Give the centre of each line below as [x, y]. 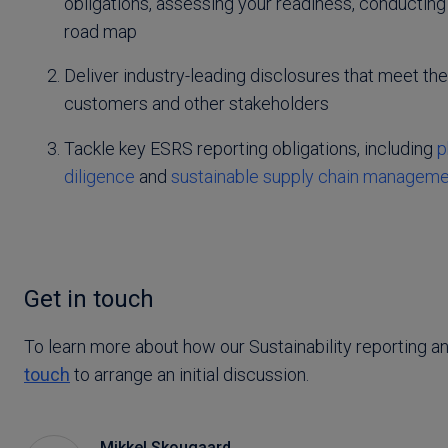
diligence [99, 177]
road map [100, 31]
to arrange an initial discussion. [189, 375]
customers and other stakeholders [196, 104]
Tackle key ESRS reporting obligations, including [250, 149]
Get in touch [89, 299]
